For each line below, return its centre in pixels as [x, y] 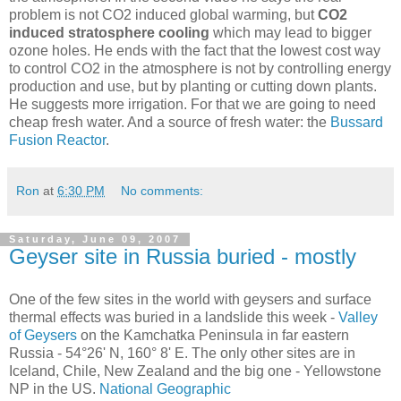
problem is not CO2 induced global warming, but [163, 15]
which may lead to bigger [290, 33]
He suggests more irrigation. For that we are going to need [192, 105]
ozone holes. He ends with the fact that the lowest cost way [195, 51]
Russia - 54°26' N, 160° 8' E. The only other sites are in [182, 354]
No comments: [162, 191]
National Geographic [165, 389]
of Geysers [43, 336]
